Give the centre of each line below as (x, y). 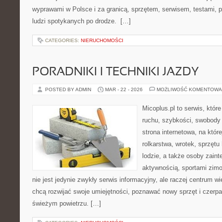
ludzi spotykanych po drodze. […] (82, 21)
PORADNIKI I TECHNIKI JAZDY (115, 72)
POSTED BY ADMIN (69, 89)
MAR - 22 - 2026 (124, 89)
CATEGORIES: (63, 40)
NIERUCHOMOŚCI (102, 40)
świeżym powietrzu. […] (67, 203)
